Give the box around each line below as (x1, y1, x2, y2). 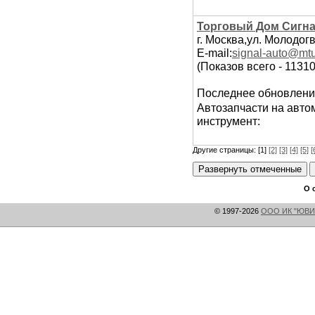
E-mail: (197, 46, 232, 59)
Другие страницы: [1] (193, 146, 269, 154)
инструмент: (197, 115, 260, 127)
